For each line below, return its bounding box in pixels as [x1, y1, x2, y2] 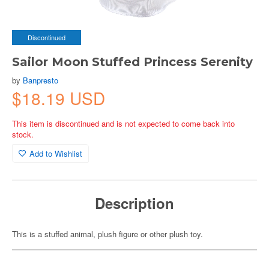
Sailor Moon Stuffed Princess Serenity [12, 55, 253, 69]
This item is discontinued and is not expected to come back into [12, 118, 235, 129]
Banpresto [23, 74, 58, 86]
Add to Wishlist [29, 148, 82, 159]
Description [95, 193, 174, 213]
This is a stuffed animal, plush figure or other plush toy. [12, 228, 203, 240]
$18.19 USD [12, 86, 105, 110]
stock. [12, 128, 34, 140]
